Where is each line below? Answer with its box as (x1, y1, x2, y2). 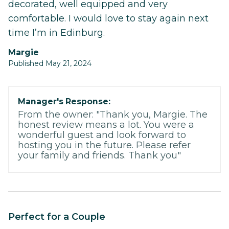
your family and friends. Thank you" (18, 149, 181, 161)
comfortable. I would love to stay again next (8, 12, 209, 24)
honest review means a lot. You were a (18, 119, 194, 130)
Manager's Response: (18, 96, 110, 106)
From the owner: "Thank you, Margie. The (18, 108, 208, 120)
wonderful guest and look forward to (18, 129, 186, 141)
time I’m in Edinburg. (8, 27, 105, 38)
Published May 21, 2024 (8, 58, 91, 68)
